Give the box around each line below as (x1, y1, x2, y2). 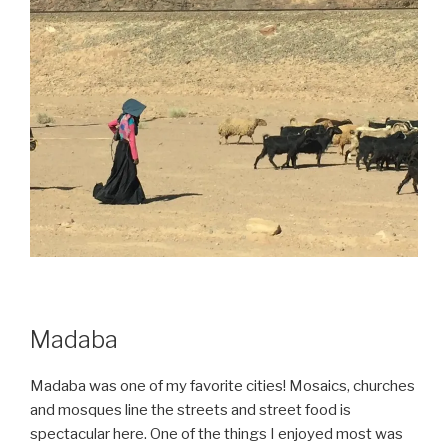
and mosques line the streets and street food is (30, 400, 351, 419)
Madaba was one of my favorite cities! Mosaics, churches (30, 376, 415, 395)
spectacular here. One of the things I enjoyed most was (30, 424, 403, 443)
